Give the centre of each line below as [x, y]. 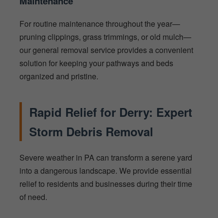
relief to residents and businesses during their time [106, 184]
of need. [33, 197]
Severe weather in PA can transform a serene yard [106, 158]
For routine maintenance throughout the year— [100, 24]
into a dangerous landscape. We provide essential [106, 171]
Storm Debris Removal [91, 132]
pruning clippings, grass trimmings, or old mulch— [105, 37]
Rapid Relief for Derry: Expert [111, 112]
